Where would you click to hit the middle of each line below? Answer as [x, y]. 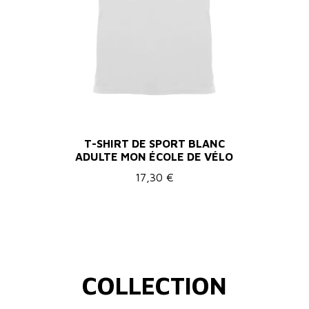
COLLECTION [154, 285]
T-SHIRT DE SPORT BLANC [154, 143]
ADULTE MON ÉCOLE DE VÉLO [154, 156]
